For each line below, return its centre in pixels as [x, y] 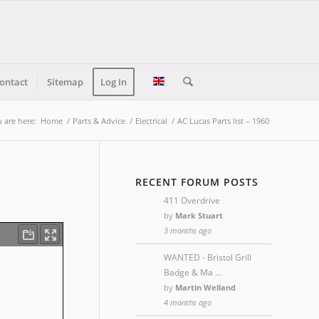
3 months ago [188, 230]
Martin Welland [205, 287]
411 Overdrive [192, 200]
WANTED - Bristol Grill [208, 257]
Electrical [151, 121]
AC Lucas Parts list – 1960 [223, 121]
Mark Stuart [199, 215]
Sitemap [66, 82]
